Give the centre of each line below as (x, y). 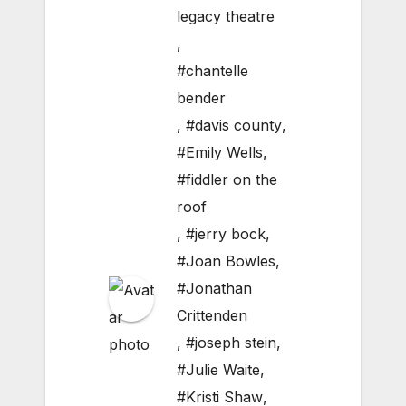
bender (201, 98)
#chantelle (213, 71)
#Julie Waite (218, 370)
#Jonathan (214, 289)
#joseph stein (231, 343)
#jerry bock (226, 234)
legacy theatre (226, 17)
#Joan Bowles (226, 261)
